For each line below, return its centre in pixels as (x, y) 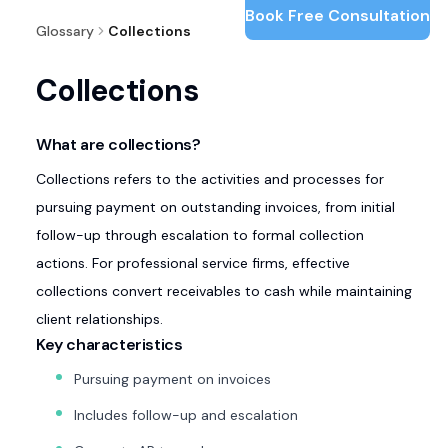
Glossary (65, 31)
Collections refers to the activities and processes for (210, 179)
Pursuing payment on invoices (172, 379)
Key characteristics (109, 344)
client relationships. (99, 319)
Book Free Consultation (337, 15)
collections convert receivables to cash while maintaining (224, 291)
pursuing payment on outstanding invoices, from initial (215, 207)
